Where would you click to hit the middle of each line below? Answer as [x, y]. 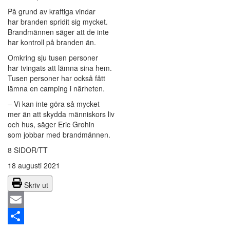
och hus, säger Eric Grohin [51, 124]
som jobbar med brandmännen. [59, 135]
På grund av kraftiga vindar [52, 12]
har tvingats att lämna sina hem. [60, 68]
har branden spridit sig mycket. [58, 22]
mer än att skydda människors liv [61, 114]
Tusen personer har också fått [56, 78]
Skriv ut [36, 185]
